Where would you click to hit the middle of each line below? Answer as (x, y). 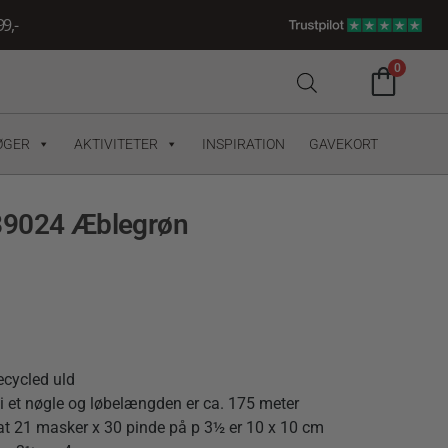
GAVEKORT (343, 143)
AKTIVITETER (115, 143)
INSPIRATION (243, 143)
